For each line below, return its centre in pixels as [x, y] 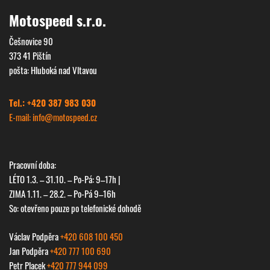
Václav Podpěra [35, 236]
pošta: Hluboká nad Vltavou [53, 70]
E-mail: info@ [31, 117]
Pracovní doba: [33, 165]
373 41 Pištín [30, 56]
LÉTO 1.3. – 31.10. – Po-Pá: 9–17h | [65, 179]
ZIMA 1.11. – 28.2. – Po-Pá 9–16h [62, 194]
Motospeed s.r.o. [58, 20]
